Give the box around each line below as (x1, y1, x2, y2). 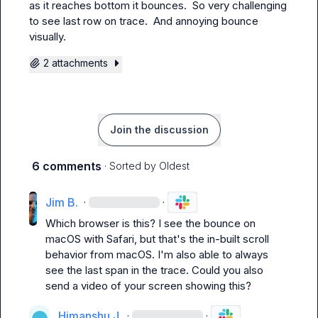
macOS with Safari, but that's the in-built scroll (45, 232, 269, 246)
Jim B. (45, 195, 78, 209)
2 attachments (43, 57, 108, 69)
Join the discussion (109, 124, 209, 136)
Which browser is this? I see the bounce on (45, 216, 256, 230)
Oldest (159, 160, 190, 172)
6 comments (32, 159, 102, 173)
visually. (29, 30, 66, 43)
